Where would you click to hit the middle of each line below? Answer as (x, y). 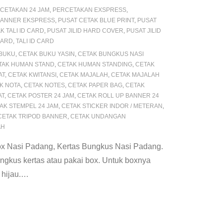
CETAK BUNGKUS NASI (111, 54)
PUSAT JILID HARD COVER (85, 31)
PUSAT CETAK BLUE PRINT (96, 20)
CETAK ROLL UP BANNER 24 (118, 96)
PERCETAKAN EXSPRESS (89, 10)
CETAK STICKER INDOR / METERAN (112, 106)
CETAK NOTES (44, 85)
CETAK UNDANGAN (98, 116)
